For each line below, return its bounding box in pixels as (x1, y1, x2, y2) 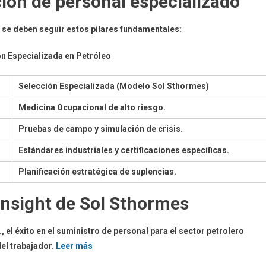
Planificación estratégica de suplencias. (18, 166, 176, 176)
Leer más (56, 240, 93, 251)
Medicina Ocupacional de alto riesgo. (18, 102, 166, 112)
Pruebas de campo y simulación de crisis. (18, 123, 183, 134)
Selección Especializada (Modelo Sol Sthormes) (18, 81, 209, 91)
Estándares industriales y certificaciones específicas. (18, 145, 229, 155)
